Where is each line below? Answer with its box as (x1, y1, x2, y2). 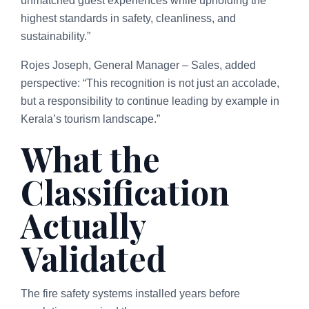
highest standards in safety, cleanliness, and (21, 12, 236, 24)
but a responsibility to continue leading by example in (21, 94, 279, 107)
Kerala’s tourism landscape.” (21, 112, 160, 125)
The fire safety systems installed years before (21, 287, 240, 299)
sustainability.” (21, 30, 90, 42)
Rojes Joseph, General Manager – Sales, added (21, 59, 256, 71)
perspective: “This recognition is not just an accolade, (21, 77, 279, 89)
